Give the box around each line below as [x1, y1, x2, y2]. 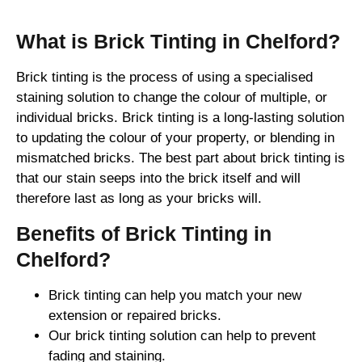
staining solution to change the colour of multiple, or [16, 90, 327, 106]
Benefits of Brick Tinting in [16, 221, 271, 245]
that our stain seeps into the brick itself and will [16, 170, 301, 187]
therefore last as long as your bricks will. [16, 191, 262, 207]
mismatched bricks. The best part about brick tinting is [16, 150, 345, 166]
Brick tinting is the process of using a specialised [16, 69, 313, 86]
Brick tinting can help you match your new [48, 287, 301, 303]
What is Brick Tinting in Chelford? [16, 30, 340, 53]
